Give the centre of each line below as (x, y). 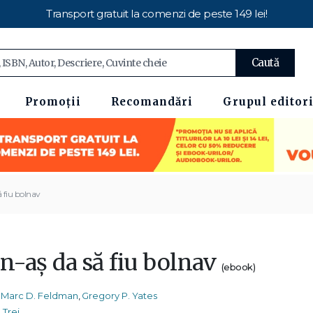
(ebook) (238, 267)
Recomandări (152, 102)
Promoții (53, 102)
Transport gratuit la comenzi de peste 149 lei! (156, 14)
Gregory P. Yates (119, 296)
